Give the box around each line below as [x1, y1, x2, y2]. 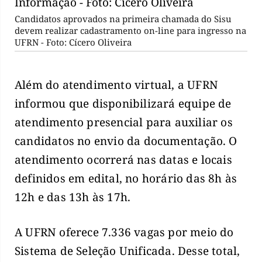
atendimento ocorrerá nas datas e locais [15, 151, 232, 167]
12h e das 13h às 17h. [15, 189, 131, 205]
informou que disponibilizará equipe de [15, 95, 232, 111]
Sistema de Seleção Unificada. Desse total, [15, 243, 240, 259]
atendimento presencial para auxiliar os [15, 114, 233, 130]
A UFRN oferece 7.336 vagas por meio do [15, 225, 234, 240]
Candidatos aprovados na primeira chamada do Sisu [15, 12, 232, 25]
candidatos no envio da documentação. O [15, 133, 237, 149]
